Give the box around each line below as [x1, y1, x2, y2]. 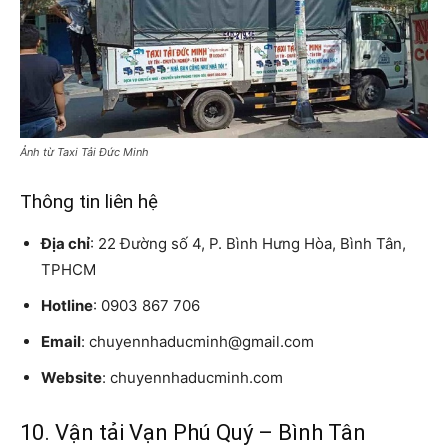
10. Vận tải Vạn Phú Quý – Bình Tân [20, 420, 366, 446]
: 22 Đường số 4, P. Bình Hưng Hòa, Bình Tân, [90, 234, 406, 254]
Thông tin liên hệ [20, 190, 158, 214]
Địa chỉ [41, 234, 90, 254]
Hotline [41, 296, 93, 316]
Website [41, 368, 102, 388]
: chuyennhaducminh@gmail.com [81, 332, 314, 352]
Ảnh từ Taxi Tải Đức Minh [20, 145, 149, 160]
